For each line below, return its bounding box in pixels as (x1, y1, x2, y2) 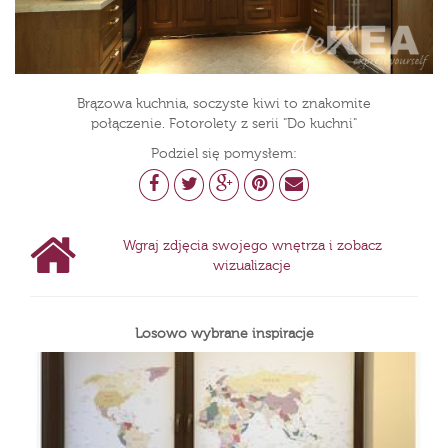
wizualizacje (213, 258, 291, 273)
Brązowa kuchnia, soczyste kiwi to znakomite (77, 96, 371, 111)
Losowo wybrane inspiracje (134, 326, 314, 341)
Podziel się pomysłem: (151, 146, 297, 161)
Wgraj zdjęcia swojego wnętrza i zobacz (122, 238, 382, 253)
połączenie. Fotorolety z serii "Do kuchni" (91, 116, 357, 131)
